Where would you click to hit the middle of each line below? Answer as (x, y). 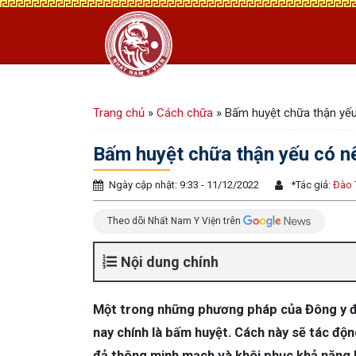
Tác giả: (313, 185)
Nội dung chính (170, 261)
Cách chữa (185, 113)
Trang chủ (119, 113)
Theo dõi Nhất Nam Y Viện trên (175, 221)
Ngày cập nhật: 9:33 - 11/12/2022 (184, 185)
